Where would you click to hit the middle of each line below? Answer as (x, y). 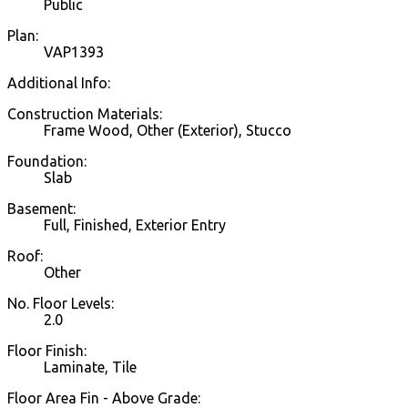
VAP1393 (74, 52)
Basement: (41, 209)
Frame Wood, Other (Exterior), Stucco (168, 131)
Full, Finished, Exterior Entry (135, 225)
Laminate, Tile (90, 367)
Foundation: (47, 162)
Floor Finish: (47, 351)
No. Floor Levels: (61, 304)
